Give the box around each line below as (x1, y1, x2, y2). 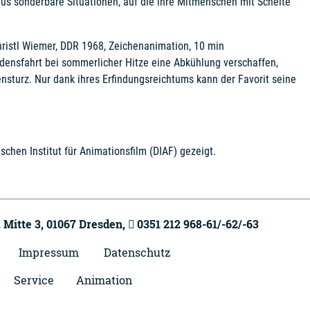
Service (14, 273, 54, 287)
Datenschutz (104, 245, 170, 259)
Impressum (19, 245, 79, 259)
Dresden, (79, 217, 128, 231)
